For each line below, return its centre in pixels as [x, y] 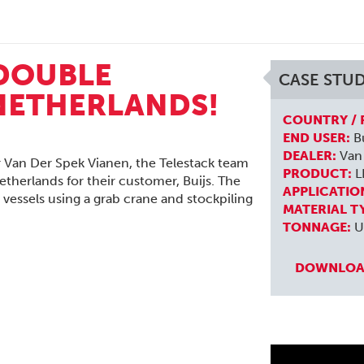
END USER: [317, 137]
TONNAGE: [317, 227]
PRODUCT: [318, 173]
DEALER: [310, 155]
